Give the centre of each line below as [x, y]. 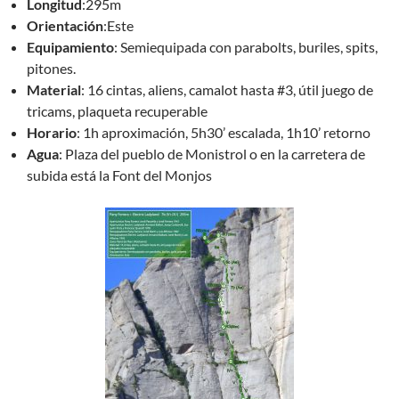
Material [54, 90]
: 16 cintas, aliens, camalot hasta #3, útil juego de [227, 90]
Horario [52, 132]
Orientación [65, 25]
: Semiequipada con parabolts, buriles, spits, [246, 47]
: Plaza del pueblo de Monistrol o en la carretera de [212, 154]
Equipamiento [70, 47]
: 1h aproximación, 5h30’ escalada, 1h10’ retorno [224, 132]
